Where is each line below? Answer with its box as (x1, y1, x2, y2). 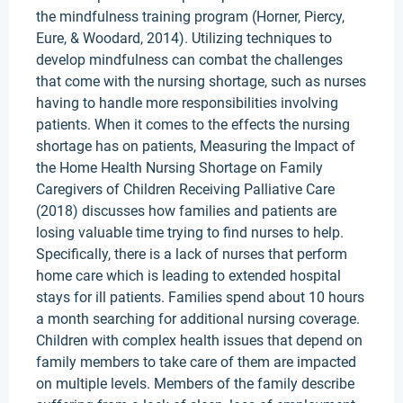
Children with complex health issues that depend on (36, 332, 363, 349)
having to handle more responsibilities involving (36, 94, 338, 112)
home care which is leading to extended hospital (36, 267, 341, 284)
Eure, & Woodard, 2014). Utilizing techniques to (36, 30, 332, 47)
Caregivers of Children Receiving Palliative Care (36, 181, 335, 198)
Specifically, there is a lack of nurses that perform (36, 246, 347, 263)
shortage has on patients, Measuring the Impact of (36, 138, 355, 155)
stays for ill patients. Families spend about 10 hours (36, 289, 364, 306)
